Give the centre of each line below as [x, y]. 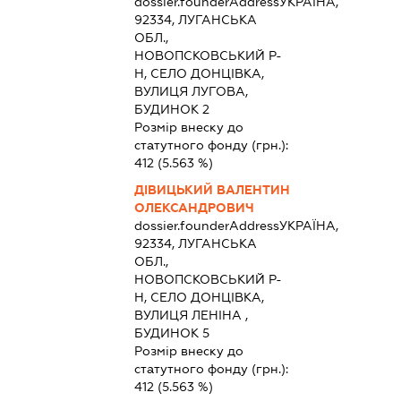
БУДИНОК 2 [171, 109]
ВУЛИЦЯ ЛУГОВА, [191, 91]
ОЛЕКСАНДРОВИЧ [194, 207]
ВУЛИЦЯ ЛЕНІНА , [191, 315]
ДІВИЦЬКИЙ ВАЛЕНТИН [212, 189]
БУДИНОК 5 [171, 333]
